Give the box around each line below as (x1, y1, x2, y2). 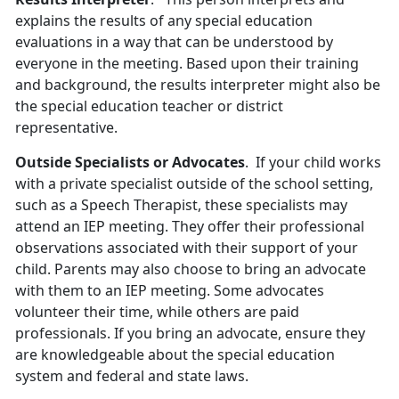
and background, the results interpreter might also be (15, 75, 380, 95)
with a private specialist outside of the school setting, (15, 174, 373, 194)
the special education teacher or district (15, 96, 283, 117)
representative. (15, 118, 125, 138)
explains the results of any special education (15, 11, 313, 31)
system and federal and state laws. (15, 366, 252, 387)
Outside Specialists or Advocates (15, 152, 245, 173)
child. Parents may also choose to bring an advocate (15, 259, 366, 280)
